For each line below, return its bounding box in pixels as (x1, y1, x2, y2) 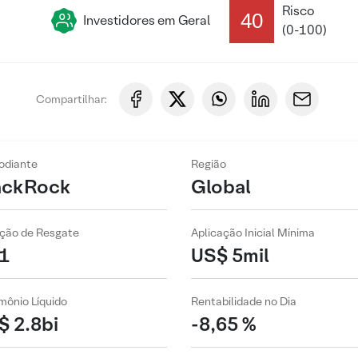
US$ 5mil (191, 242, 269, 268)
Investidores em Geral (82, 12, 210, 29)
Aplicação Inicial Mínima (191, 225, 315, 241)
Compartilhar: (35, 91, 107, 106)
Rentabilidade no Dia (191, 294, 296, 309)
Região (191, 157, 226, 171)
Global (191, 173, 251, 199)
